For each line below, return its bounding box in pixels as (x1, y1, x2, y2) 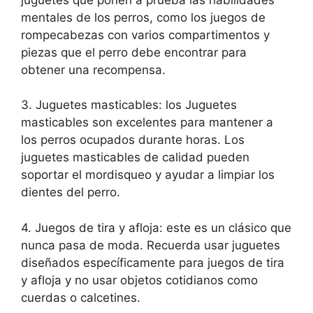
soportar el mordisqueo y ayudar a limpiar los (21, 168, 275, 182)
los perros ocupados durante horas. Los (21, 133, 245, 147)
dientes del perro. (21, 185, 120, 200)
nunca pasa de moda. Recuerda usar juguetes (21, 238, 280, 252)
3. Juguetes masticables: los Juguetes (21, 98, 237, 112)
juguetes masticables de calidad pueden (21, 150, 249, 165)
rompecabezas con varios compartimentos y (21, 27, 270, 42)
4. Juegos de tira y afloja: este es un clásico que (21, 220, 291, 235)
